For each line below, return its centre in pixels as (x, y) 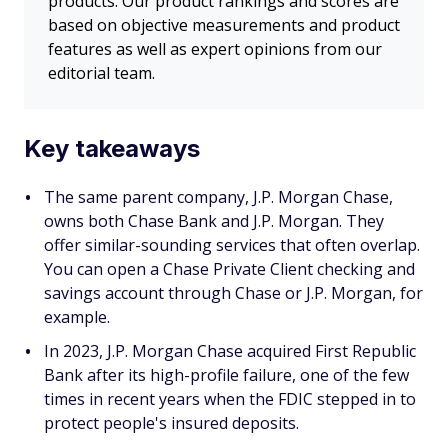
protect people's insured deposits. (171, 423)
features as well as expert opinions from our (215, 49)
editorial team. (101, 73)
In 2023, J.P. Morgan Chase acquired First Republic (230, 351)
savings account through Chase (164, 293)
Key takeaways (112, 148)
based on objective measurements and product (224, 25)
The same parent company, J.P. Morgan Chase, (218, 197)
